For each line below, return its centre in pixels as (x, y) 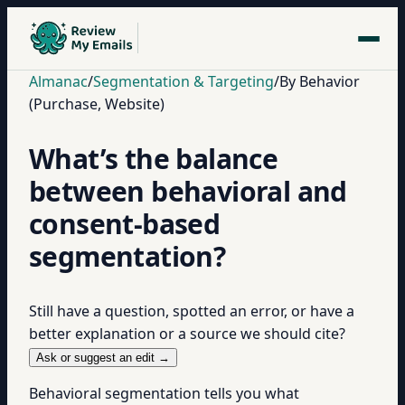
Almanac (58, 81)
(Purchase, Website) (97, 104)
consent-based (125, 224)
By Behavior (320, 81)
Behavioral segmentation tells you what (164, 393)
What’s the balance (154, 159)
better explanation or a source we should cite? (187, 334)
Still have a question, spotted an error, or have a (192, 311)
